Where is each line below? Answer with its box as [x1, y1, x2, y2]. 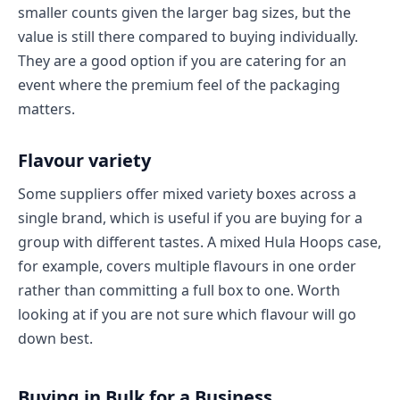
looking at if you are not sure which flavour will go [18, 304, 356, 324]
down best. [18, 328, 93, 348]
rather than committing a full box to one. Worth [18, 279, 340, 300]
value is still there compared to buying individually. [18, 26, 358, 46]
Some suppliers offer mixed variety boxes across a [18, 183, 356, 204]
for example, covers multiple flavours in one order [18, 255, 356, 276]
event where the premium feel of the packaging [18, 74, 340, 95]
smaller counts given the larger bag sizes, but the [18, 2, 351, 22]
